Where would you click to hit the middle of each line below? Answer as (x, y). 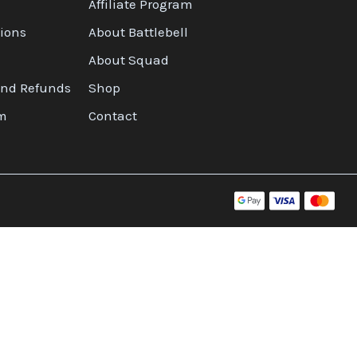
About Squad (129, 60)
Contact (113, 116)
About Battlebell (139, 32)
